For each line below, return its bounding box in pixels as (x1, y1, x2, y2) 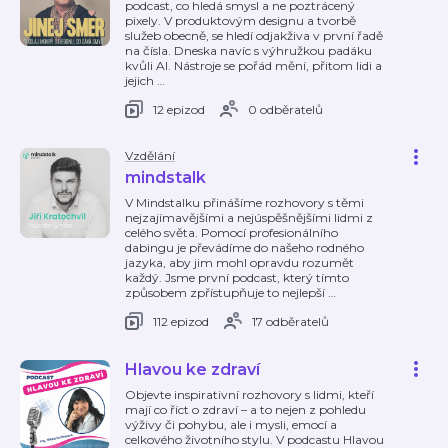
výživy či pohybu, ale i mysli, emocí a (125, 417, 337, 432)
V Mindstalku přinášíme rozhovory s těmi (125, 195, 364, 210)
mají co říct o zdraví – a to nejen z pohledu (125, 402, 366, 417)
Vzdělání (125, 148, 175, 163)
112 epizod (153, 313, 209, 329)
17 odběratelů (252, 313, 329, 329)
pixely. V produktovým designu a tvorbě (125, 13, 356, 28)
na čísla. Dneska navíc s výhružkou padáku (125, 43, 372, 58)
